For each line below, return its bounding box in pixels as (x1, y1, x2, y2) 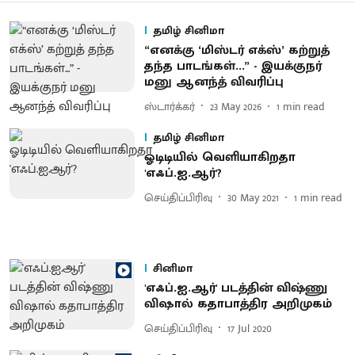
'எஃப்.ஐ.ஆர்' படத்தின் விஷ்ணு (143, 277, 327, 299)
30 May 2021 (227, 188, 279, 207)
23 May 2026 (209, 97, 261, 116)
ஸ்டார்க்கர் (143, 97, 195, 116)
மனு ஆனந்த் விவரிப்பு (143, 71, 284, 93)
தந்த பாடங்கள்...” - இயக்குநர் (143, 55, 322, 77)
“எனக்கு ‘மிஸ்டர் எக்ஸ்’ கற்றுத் (143, 40, 330, 61)
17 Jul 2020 (227, 319, 272, 338)
